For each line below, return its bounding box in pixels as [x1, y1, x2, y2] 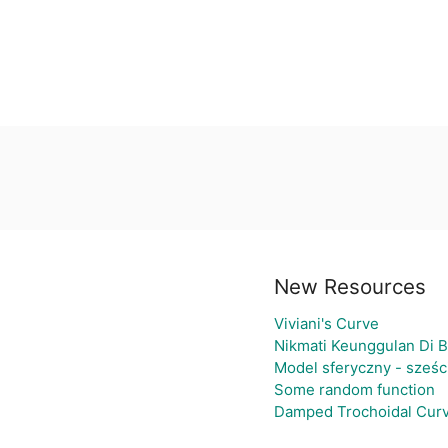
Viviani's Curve [273, 314, 379, 333]
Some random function [273, 380, 435, 399]
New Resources [273, 274, 426, 299]
